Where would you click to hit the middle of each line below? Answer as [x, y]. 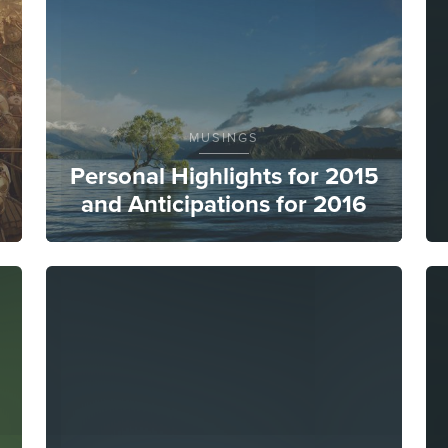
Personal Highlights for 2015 [224, 175]
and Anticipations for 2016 [224, 203]
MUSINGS [224, 137]
